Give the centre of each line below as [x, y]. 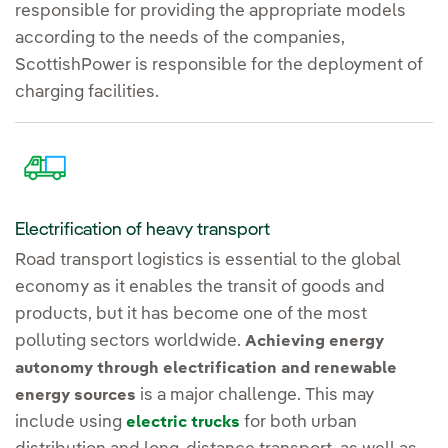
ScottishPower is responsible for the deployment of [219, 66]
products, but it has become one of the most [191, 315]
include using [70, 423]
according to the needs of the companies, [180, 39]
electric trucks [183, 423]
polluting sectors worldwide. [130, 342]
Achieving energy [314, 342]
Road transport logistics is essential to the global [208, 261]
